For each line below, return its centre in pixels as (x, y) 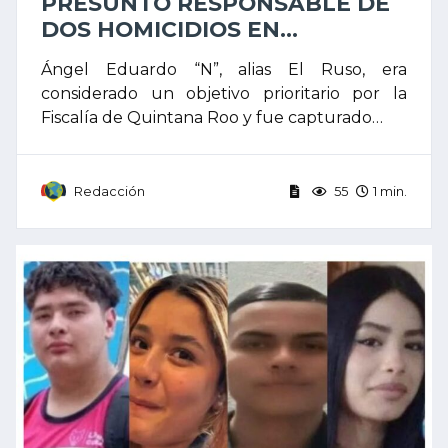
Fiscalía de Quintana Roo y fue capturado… (212, 117)
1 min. (390, 191)
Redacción (109, 191)
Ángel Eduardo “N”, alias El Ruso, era (224, 69)
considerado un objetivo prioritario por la (224, 93)
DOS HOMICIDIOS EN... (169, 28)
